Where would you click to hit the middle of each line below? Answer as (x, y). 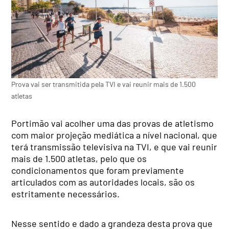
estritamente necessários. (66, 194)
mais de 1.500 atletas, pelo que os (79, 159)
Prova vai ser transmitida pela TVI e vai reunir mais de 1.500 (104, 84)
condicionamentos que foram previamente (98, 170)
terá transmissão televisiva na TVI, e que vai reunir (114, 147)
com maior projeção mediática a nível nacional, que (114, 135)
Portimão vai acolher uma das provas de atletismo (113, 123)
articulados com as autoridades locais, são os (103, 182)
